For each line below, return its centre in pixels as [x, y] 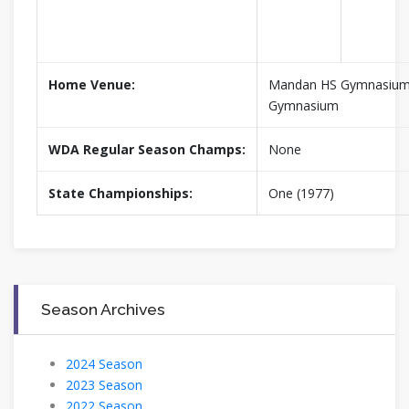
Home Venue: [92, 84]
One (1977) [301, 193]
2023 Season [104, 384]
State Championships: [121, 193]
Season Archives [103, 309]
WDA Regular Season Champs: [147, 149]
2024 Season [104, 363]
